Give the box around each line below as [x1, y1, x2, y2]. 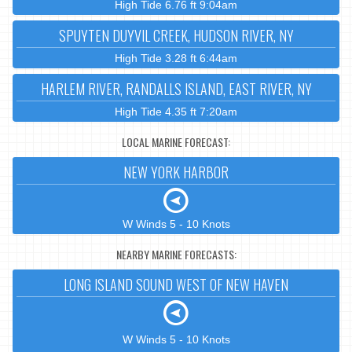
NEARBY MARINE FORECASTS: [115, 245, 236, 262]
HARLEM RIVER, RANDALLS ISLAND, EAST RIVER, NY [40, 79, 312, 100]
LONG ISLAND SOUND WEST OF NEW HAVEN [64, 274, 288, 295]
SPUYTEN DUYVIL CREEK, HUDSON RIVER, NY [58, 25, 294, 46]
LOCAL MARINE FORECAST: [122, 133, 230, 150]
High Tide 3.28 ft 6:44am [115, 52, 237, 65]
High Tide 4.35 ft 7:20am [115, 105, 237, 119]
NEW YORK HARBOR [123, 162, 229, 183]
